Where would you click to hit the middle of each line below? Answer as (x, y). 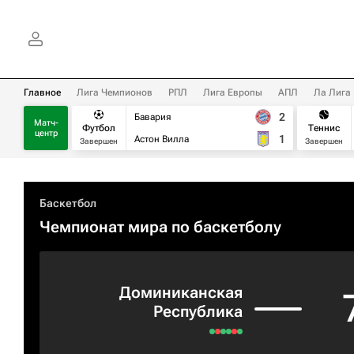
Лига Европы (233, 92)
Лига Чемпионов (115, 92)
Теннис (324, 128)
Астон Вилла (162, 139)
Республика (198, 311)
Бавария (153, 117)
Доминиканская (181, 292)
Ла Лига (332, 92)
